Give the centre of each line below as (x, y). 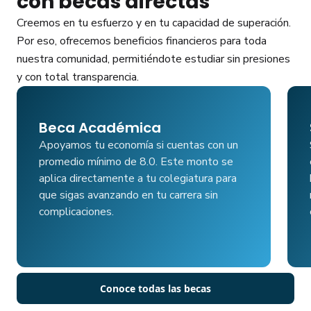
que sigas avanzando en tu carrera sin (128, 195)
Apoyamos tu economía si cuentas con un (138, 145)
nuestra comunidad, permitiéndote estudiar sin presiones (153, 59)
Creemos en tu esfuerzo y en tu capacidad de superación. (154, 23)
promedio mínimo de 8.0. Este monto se (136, 162)
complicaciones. (76, 212)
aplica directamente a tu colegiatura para (138, 178)
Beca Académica (100, 128)
